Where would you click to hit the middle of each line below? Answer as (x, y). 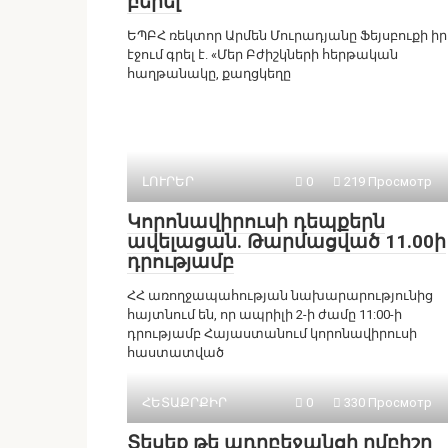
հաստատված (175, 352)
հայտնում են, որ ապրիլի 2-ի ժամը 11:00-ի (264, 314)
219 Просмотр (386, 181)
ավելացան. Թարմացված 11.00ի (286, 241)
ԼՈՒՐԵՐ (168, 181)
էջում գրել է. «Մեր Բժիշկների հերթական (262, 54)
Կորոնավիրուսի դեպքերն (256, 221)
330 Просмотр (386, 402)
